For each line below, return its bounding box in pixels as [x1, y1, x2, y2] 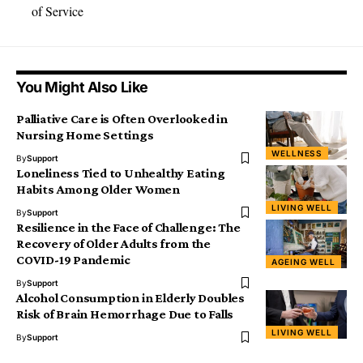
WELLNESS [271, 148, 323, 158]
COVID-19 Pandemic [16, 253, 130, 267]
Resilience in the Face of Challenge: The [16, 220, 241, 234]
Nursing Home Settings [16, 128, 154, 142]
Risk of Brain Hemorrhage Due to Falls [16, 307, 234, 321]
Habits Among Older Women [16, 182, 180, 196]
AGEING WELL [271, 257, 336, 267]
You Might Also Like [16, 79, 148, 96]
